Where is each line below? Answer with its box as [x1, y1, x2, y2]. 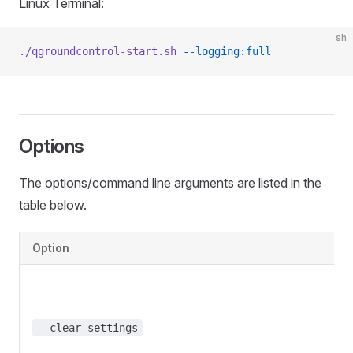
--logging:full [176, 45, 271, 58]
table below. [19, 197, 87, 213]
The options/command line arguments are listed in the [19, 175, 321, 191]
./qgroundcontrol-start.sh [19, 45, 176, 58]
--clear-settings [37, 321, 138, 334]
